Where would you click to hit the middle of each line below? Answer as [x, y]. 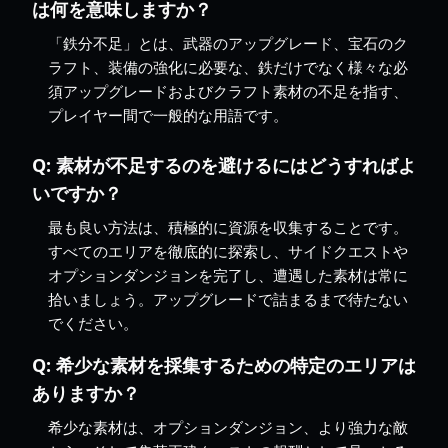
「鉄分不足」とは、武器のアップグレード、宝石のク [228, 42]
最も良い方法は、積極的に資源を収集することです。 [228, 226]
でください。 [93, 322]
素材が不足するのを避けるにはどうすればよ [236, 164]
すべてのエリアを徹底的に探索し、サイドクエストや [228, 250]
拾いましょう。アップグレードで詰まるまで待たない [228, 298]
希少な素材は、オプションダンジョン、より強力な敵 [228, 426]
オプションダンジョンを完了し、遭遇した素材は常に [228, 274]
